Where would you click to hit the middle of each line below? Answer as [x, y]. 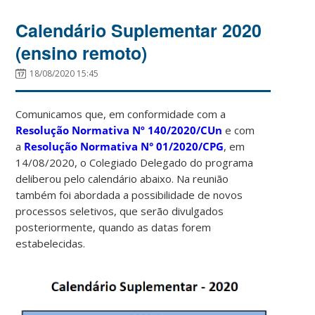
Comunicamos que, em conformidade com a [121, 114]
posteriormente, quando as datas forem [114, 227]
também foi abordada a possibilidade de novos [129, 194]
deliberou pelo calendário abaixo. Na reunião [122, 178]
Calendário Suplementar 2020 [139, 30]
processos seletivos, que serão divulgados [120, 211]
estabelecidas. [51, 243]
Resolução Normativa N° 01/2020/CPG [124, 146]
